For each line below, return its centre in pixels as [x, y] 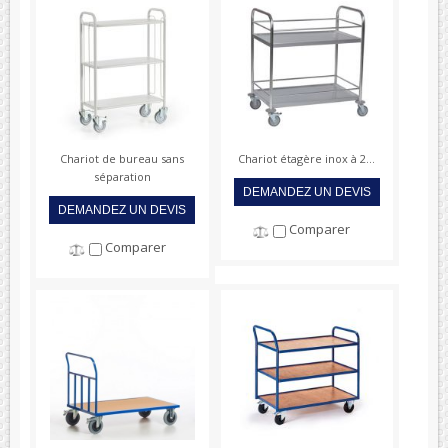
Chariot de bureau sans [122, 158]
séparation [122, 176]
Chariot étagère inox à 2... [307, 158]
